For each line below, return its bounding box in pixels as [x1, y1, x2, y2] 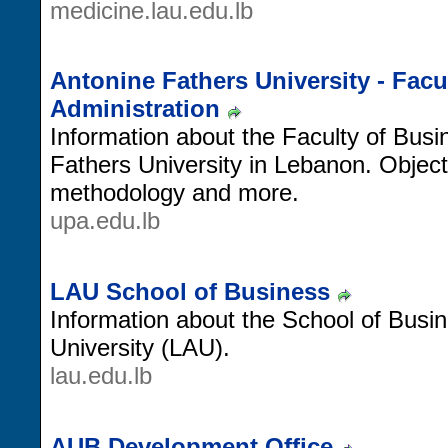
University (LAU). [50, 333, 230, 361]
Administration [50, 95, 220, 123]
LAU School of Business [50, 277, 330, 305]
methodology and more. [50, 179, 299, 207]
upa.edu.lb [50, 207, 160, 235]
